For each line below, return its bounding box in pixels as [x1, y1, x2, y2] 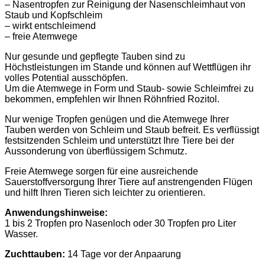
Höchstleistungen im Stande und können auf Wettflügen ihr [5, 62, 251, 72]
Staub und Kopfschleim [5, 9, 102, 20]
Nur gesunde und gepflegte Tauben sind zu [5, 51, 185, 62]
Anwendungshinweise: [5, 207, 108, 218]
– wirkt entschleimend [5, 20, 96, 31]
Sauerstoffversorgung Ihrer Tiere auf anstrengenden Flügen [5, 176, 253, 187]
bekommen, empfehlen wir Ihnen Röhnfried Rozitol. [5, 93, 219, 104]
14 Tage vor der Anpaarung [65, 248, 181, 259]
